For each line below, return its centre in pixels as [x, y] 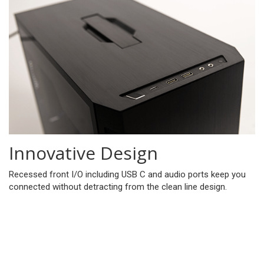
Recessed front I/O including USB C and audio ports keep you [127, 175]
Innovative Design [83, 153]
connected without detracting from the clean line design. [118, 187]
